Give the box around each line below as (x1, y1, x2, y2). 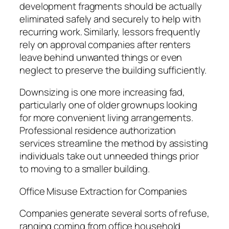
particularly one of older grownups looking (19, 98, 197, 112)
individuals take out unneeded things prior (19, 149, 199, 163)
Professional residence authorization (19, 124, 176, 138)
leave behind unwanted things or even (19, 50, 182, 64)
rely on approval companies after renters (19, 37, 191, 51)
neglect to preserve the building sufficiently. (19, 63, 207, 77)
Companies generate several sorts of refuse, (19, 207, 210, 220)
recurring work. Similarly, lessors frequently (19, 25, 200, 38)
